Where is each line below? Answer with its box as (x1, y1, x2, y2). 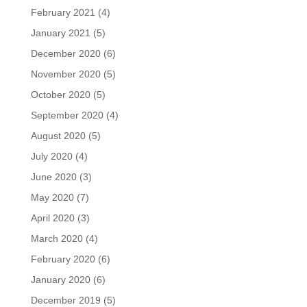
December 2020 (30, 48, 101, 59)
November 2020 (30, 69, 101, 79)
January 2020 (30, 274, 90, 285)
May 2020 (30, 192, 74, 203)
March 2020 (30, 233, 83, 244)
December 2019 (30, 295, 101, 306)
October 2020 (30, 89, 90, 100)
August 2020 (30, 130, 86, 141)
